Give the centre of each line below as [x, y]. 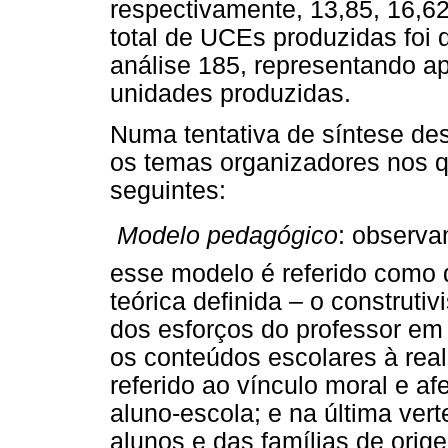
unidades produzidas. [230, 93]
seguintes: [168, 190]
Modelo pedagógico [227, 235]
